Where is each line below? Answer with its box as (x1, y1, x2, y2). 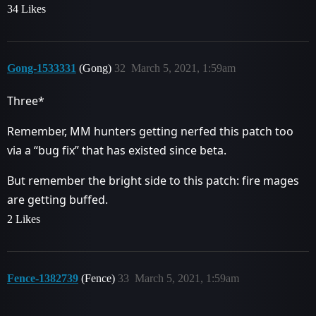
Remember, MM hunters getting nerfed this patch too (7, 123, 293, 139)
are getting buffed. (7, 191, 108, 207)
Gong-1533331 (7, 61, 76, 74)
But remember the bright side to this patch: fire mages (7, 172, 299, 188)
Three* (7, 92, 44, 109)
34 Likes (7, 2, 46, 15)
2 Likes (7, 212, 40, 225)
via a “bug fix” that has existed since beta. (7, 142, 226, 158)
